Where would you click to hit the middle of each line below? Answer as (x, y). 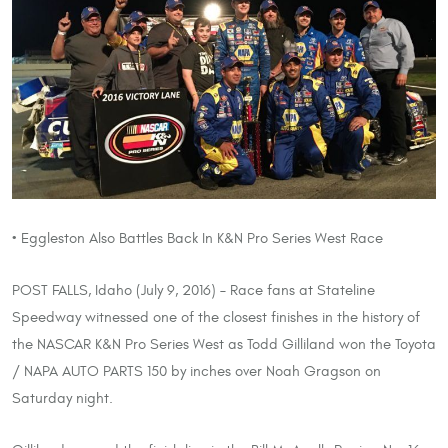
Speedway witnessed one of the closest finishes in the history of (216, 316)
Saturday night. (62, 397)
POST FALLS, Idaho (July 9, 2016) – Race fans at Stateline (193, 289)
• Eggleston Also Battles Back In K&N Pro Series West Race (197, 237)
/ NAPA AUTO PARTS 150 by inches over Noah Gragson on (196, 370)
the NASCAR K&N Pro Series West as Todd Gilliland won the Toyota (224, 343)
